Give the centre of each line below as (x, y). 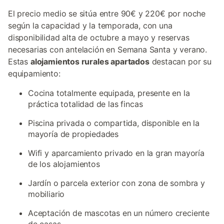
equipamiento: (34, 73)
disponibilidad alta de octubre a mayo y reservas (99, 37)
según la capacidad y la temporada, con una (90, 25)
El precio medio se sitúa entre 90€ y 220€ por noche (107, 13)
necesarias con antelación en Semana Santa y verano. (108, 49)
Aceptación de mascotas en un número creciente (119, 213)
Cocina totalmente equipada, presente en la (109, 93)
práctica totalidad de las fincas (85, 104)
